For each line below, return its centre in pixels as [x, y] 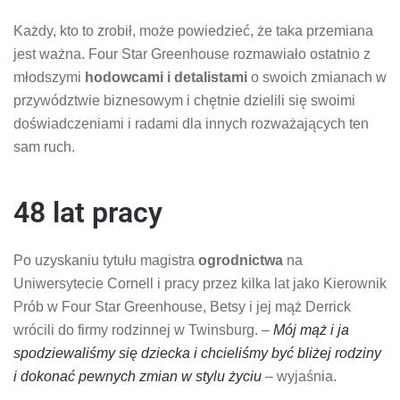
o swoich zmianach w [319, 77]
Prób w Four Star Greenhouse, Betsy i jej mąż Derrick [182, 306]
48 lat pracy [88, 212]
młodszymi [49, 77]
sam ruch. [44, 146]
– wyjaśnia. [299, 376]
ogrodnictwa [241, 260]
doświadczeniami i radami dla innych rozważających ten [191, 123]
